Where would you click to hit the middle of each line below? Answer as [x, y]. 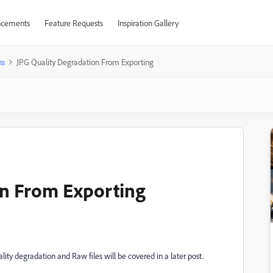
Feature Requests [73, 23]
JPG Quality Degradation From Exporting [85, 62]
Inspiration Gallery [148, 23]
